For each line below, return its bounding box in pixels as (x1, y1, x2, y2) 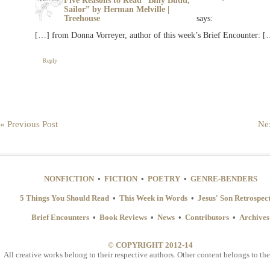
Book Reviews (99, 212, 148, 222)
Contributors (185, 212, 230, 222)
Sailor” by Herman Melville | (64, 4, 169, 14)
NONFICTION (44, 174, 94, 183)
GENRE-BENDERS (190, 174, 257, 183)
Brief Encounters (31, 212, 90, 222)
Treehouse (64, 13, 100, 23)
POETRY (148, 174, 180, 183)
